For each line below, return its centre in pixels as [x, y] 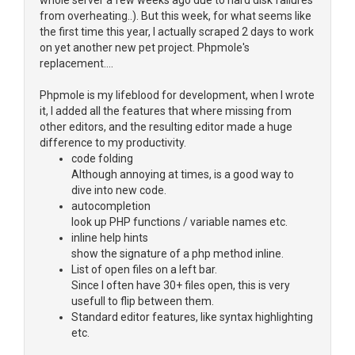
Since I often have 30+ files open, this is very [181, 285]
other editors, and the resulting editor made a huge [166, 127]
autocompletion [111, 206]
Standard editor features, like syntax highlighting [192, 317]
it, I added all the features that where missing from [166, 111]
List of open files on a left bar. [144, 269]
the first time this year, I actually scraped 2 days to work [177, 32]
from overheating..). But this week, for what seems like [176, 16]
